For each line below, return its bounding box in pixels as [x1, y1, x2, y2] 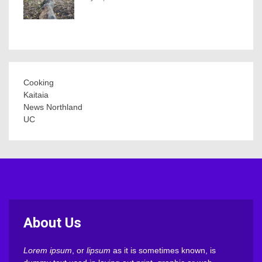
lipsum [87, 245, 111, 255]
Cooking [23, 77, 54, 87]
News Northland [23, 102, 82, 112]
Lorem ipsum [23, 245, 72, 255]
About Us [23, 214, 81, 231]
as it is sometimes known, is [111, 245, 216, 255]
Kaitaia [23, 89, 49, 99]
